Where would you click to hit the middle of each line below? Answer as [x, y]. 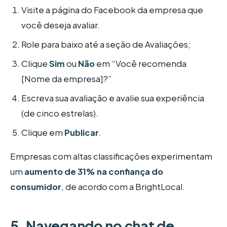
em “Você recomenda [141, 63]
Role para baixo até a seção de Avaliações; [106, 44]
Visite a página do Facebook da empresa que [112, 10]
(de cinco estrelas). [60, 113]
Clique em [43, 132]
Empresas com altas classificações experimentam [111, 157]
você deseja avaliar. [61, 25]
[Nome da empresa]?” [67, 79]
